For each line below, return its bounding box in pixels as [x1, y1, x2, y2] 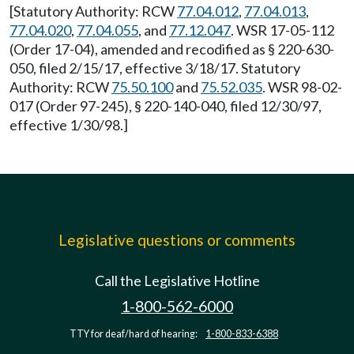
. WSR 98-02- [262, 78, 342, 96]
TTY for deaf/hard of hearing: [70, 328, 199, 340]
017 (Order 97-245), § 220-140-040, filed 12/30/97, [9, 97, 322, 115]
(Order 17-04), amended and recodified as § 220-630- [9, 40, 334, 58]
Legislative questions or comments [58, 231, 296, 249]
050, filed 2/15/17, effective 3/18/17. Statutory [9, 59, 300, 77]
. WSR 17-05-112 [231, 21, 334, 39]
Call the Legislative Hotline [94, 272, 260, 289]
